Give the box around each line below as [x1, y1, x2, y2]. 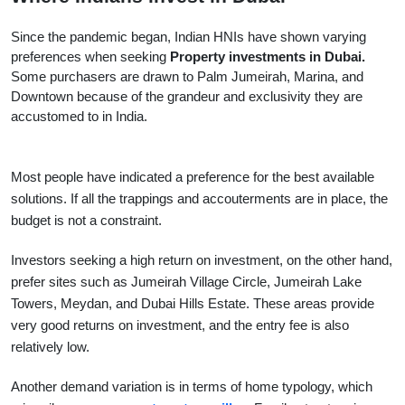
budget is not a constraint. [11, 212, 162, 228]
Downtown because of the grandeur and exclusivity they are [11, 89, 363, 104]
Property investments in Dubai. [170, 49, 365, 64]
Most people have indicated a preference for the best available [11, 169, 374, 184]
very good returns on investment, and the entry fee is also [11, 317, 349, 333]
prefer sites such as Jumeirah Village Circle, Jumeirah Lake [11, 274, 362, 289]
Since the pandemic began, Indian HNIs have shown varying [11, 29, 366, 44]
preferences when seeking [11, 49, 170, 64]
